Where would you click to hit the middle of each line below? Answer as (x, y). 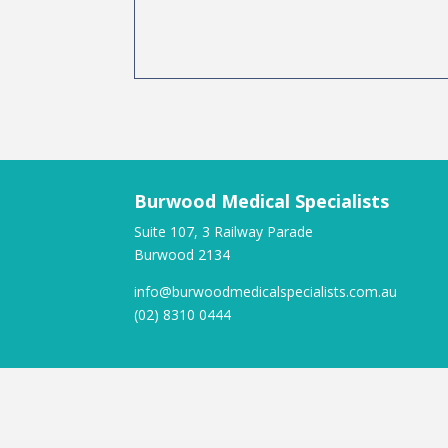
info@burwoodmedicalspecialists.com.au (266, 292)
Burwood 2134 (182, 255)
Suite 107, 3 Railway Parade (224, 232)
